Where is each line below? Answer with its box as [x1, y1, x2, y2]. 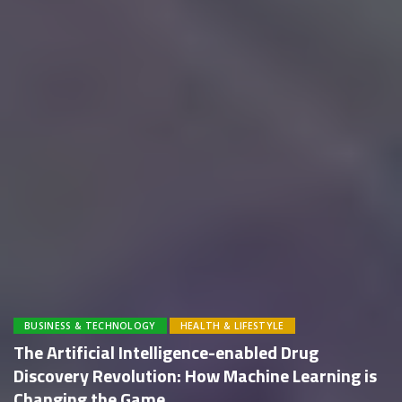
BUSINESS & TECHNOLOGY [24, 319, 156, 332]
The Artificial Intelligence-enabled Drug [13, 338, 319, 366]
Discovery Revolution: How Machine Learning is [13, 362, 377, 389]
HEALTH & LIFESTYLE [179, 319, 284, 332]
